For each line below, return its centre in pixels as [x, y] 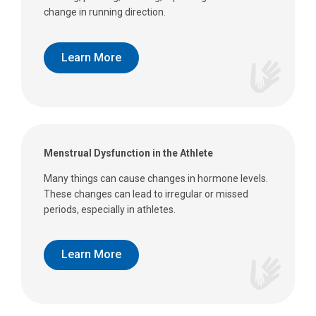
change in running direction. [105, 12]
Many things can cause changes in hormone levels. [156, 178]
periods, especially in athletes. [110, 209]
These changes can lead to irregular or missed [146, 194]
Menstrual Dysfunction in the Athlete [128, 153]
